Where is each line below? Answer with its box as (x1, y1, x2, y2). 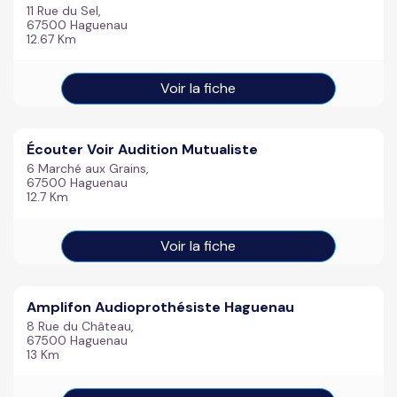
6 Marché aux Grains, (27, 160, 149, 176)
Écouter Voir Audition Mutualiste (27, 140, 258, 159)
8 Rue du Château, (27, 318, 134, 334)
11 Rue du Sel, (27, 3, 101, 19)
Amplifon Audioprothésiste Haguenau (27, 298, 294, 316)
